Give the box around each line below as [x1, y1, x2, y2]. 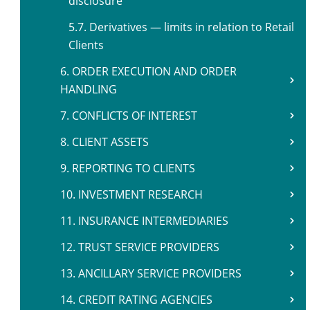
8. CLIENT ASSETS [60, 134, 149, 149]
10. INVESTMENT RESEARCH [60, 187, 203, 202]
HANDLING [60, 82, 117, 97]
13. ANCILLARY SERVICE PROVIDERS [60, 266, 241, 281]
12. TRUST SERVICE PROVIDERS [60, 239, 219, 255]
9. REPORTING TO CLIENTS [60, 161, 195, 176]
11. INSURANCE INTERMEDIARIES [60, 213, 228, 228]
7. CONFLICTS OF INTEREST [60, 108, 197, 123]
